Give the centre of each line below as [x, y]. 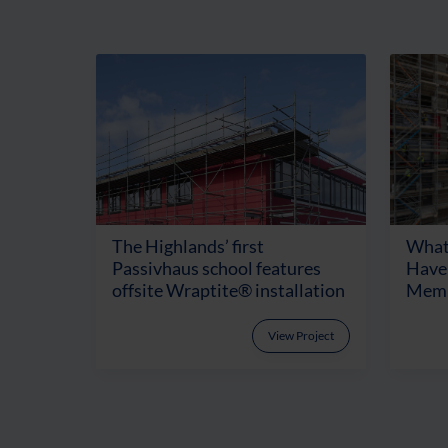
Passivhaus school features [216, 268]
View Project [301, 335]
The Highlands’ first [188, 246]
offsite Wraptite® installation [228, 290]
